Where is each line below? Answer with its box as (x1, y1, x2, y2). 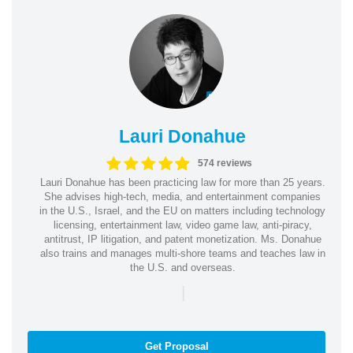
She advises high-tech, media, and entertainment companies (44, 190, 321, 203)
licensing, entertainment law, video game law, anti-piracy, (53, 218, 312, 231)
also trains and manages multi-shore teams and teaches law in (39, 247, 325, 259)
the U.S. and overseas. (129, 261, 236, 273)
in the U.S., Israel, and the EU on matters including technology (39, 204, 325, 217)
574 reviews (197, 158, 252, 169)
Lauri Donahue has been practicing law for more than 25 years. (39, 176, 325, 188)
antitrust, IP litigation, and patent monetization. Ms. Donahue (43, 232, 321, 245)
